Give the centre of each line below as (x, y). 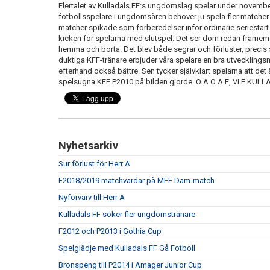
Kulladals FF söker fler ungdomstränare (127, 214)
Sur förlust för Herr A (94, 164)
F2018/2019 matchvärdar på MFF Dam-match (137, 181)
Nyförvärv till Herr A (92, 197)
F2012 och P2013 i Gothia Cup (110, 231)
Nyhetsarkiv (88, 146)
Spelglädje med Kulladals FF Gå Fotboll (127, 248)
